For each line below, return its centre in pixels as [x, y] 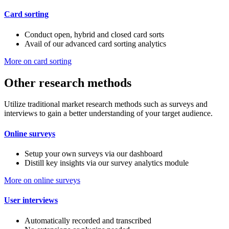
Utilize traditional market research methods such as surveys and [106, 104]
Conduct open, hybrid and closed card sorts [94, 34]
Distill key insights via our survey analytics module [107, 163]
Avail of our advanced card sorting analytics [95, 43]
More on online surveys [42, 180]
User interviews [31, 200]
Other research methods [68, 83]
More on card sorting [38, 61]
